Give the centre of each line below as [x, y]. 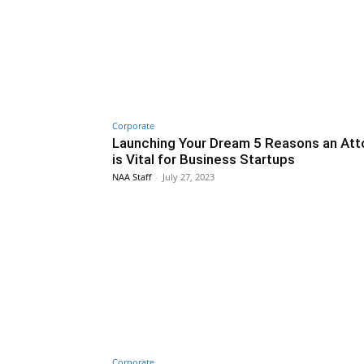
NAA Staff [132, 176]
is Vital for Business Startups [204, 159]
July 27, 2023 [188, 176]
